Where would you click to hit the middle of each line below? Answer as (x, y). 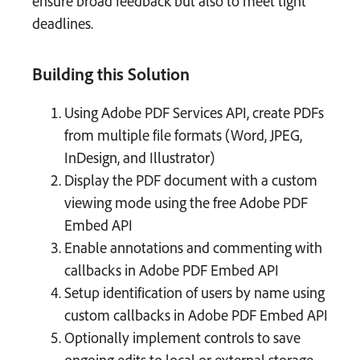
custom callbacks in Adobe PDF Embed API (196, 315)
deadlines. (63, 23)
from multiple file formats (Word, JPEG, (183, 135)
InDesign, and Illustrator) (139, 157)
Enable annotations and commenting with (193, 247)
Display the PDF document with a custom (191, 180)
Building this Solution (111, 74)
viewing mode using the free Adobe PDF (186, 202)
